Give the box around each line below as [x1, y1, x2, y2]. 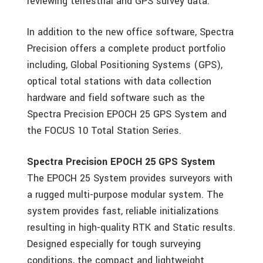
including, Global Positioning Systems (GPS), [27, 58, 222, 72]
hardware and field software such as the [27, 91, 205, 104]
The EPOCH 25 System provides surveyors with [27, 171, 232, 185]
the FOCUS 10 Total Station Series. [27, 124, 181, 137]
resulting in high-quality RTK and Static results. [27, 221, 235, 234]
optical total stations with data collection [27, 75, 211, 88]
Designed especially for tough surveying [27, 237, 201, 251]
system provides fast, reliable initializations [27, 204, 219, 218]
